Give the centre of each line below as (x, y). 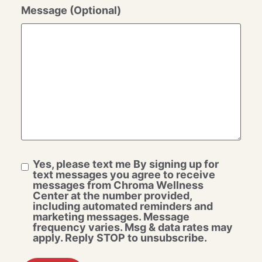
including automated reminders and (123, 206)
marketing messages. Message (111, 216)
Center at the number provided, (113, 195)
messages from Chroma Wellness (118, 185)
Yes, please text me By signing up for (126, 164)
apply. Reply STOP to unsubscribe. (120, 237)
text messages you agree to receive (124, 174)
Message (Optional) (71, 10)
